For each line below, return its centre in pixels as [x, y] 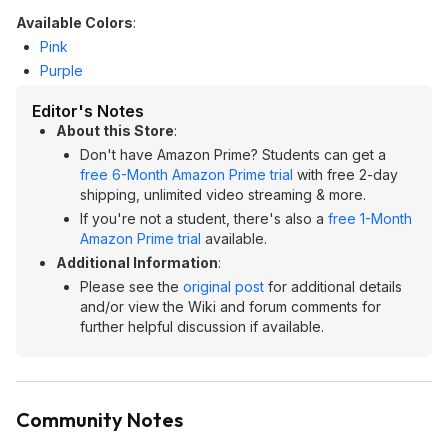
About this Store [115, 130]
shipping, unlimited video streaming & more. [223, 194]
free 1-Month [370, 218]
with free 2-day [345, 174]
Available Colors [74, 22]
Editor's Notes [88, 111]
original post [223, 286]
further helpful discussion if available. [202, 326]
